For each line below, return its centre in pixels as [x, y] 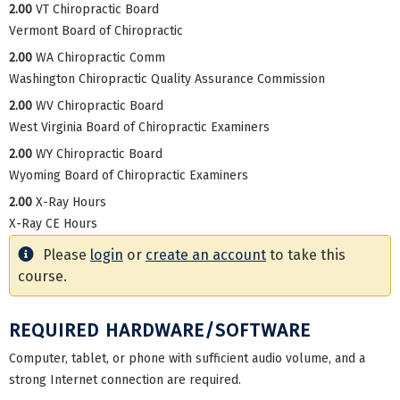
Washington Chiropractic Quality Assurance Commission [167, 79]
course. [42, 276]
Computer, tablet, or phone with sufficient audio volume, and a [187, 358]
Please [67, 254]
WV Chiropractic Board [100, 105]
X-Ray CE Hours [53, 223]
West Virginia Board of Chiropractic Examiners [139, 127]
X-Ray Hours [71, 202]
